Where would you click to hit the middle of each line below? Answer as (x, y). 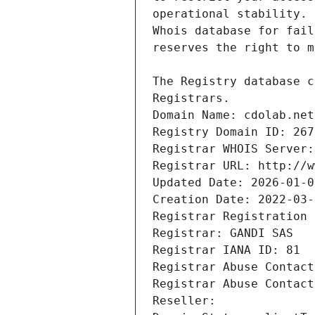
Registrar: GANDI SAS (223, 233)
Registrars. (191, 98)
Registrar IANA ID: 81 (226, 250)
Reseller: (188, 301)
